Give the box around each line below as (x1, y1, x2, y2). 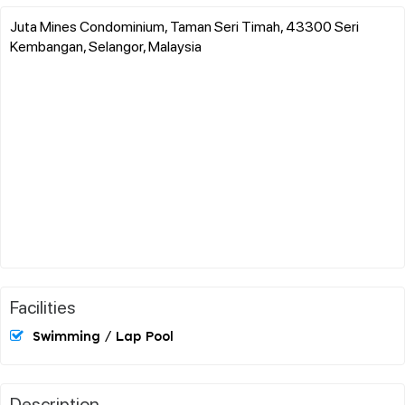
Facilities (10, 294, 76, 318)
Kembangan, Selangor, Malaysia (10, 35, 202, 55)
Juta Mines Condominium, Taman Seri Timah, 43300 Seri (10, 15, 359, 35)
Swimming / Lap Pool (33, 330, 174, 344)
